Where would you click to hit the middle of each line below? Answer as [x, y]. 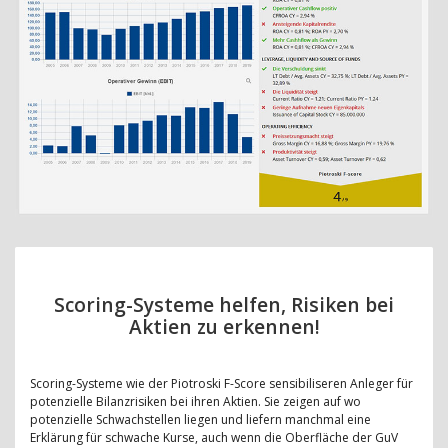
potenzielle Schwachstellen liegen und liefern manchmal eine [200, 420]
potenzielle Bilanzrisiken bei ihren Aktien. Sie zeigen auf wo [195, 402]
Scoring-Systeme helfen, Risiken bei [224, 305]
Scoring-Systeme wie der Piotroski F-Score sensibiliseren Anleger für [221, 384]
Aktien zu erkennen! [224, 327]
